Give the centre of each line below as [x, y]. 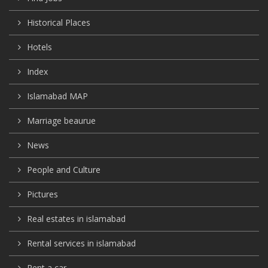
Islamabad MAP [57, 96]
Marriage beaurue [61, 120]
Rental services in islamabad [81, 243]
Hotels [39, 47]
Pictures [42, 194]
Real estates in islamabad [76, 218]
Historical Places [59, 22]
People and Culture [64, 169]
